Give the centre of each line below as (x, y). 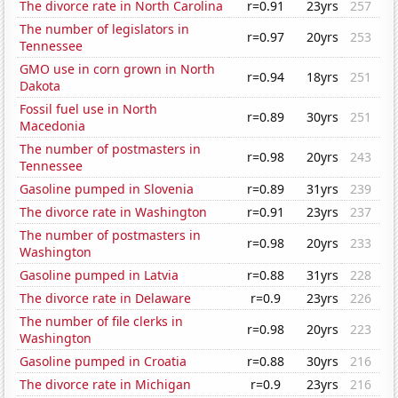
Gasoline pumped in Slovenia (107, 189)
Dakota (40, 86)
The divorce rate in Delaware (106, 298)
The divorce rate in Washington (114, 212)
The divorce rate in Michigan (106, 385)
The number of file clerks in (102, 322)
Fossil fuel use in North (89, 109)
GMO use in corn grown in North (118, 69)
